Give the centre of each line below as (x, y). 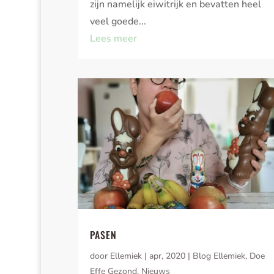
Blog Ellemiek (219, 256)
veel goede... (118, 22)
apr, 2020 (167, 256)
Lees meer (113, 39)
